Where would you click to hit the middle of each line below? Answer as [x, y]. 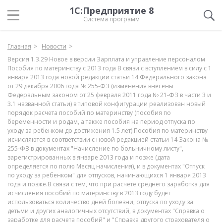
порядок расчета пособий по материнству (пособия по [89, 113]
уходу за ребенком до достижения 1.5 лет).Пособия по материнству [108, 131]
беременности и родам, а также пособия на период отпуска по [101, 122]
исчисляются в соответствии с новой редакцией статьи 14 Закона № [108, 139]
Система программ [111, 19]
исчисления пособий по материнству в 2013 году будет [89, 193]
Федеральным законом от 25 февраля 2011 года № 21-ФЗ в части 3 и [109, 95]
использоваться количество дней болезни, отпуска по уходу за [100, 202]
